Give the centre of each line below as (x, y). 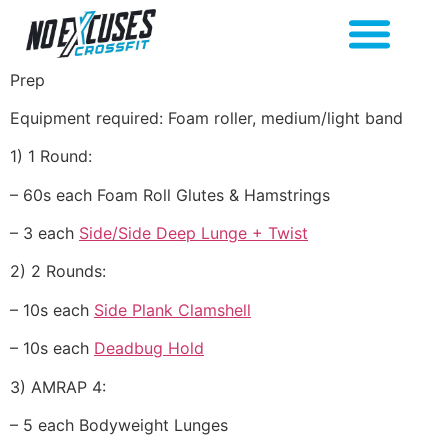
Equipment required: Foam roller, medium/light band (206, 117)
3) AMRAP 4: (58, 386)
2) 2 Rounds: (58, 271)
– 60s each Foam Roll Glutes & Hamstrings (170, 194)
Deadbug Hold (149, 348)
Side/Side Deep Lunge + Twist (193, 233)
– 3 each (44, 233)
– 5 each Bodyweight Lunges (119, 425)
